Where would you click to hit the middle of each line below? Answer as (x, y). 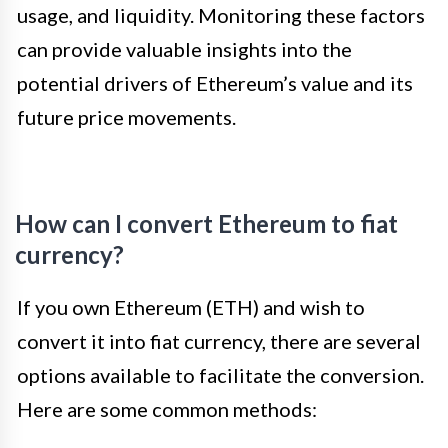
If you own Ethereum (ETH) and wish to (191, 306)
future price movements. (126, 116)
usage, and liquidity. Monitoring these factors (221, 14)
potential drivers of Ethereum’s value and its (215, 82)
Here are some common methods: (167, 408)
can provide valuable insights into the (184, 48)
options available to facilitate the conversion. (220, 374)
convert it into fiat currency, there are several (219, 340)
